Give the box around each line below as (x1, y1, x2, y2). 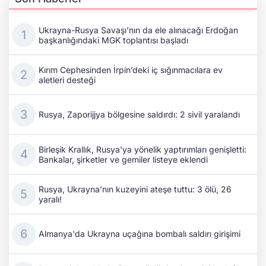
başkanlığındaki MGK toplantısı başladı (39, 34, 188, 45)
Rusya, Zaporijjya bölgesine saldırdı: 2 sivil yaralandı (39, 109, 240, 120)
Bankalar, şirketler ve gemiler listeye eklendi (39, 154, 208, 164)
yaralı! (39, 194, 62, 204)
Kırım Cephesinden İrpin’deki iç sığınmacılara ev (39, 64, 223, 75)
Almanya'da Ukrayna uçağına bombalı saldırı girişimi (39, 229, 240, 239)
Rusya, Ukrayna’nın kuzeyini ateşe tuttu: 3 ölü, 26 (39, 183, 232, 194)
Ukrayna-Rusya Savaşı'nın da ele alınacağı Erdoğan (39, 24, 238, 35)
